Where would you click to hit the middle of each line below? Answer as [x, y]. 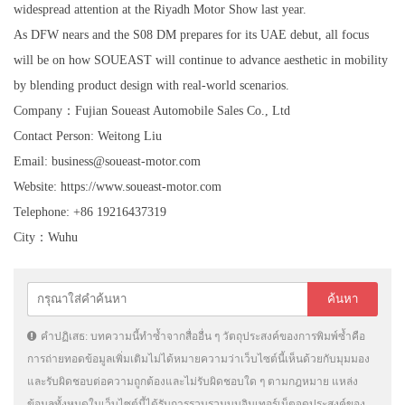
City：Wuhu [46, 237]
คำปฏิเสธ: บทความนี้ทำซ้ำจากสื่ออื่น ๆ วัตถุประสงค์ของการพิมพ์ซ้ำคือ [203, 336]
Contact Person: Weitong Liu [88, 136]
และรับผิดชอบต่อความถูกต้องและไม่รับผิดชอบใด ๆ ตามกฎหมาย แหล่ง [193, 381]
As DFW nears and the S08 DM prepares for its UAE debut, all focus [191, 34]
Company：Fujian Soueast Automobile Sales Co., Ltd [152, 110]
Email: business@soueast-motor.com [107, 161]
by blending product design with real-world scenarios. [151, 85]
